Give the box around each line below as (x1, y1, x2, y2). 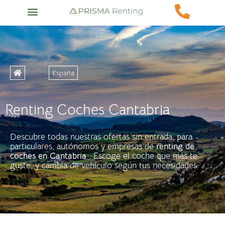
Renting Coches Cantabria (5, 100, 170, 119)
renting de (156, 141, 194, 152)
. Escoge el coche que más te (86, 151, 197, 162)
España (52, 68, 75, 78)
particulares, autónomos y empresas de (10, 141, 156, 152)
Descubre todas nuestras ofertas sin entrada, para (10, 132, 192, 143)
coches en (10, 151, 50, 162)
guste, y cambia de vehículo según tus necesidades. (10, 160, 199, 171)
